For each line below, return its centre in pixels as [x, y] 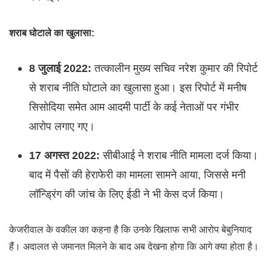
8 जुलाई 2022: [60, 68]
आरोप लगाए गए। [62, 126]
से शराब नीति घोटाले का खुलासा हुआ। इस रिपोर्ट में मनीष [138, 87]
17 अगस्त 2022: [64, 155]
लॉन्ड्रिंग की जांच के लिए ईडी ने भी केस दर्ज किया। [126, 194]
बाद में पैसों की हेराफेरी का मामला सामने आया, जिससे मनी [137, 174]
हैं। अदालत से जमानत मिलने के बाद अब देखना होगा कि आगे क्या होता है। [134, 246]
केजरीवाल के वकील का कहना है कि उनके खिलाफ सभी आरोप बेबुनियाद [130, 229]
